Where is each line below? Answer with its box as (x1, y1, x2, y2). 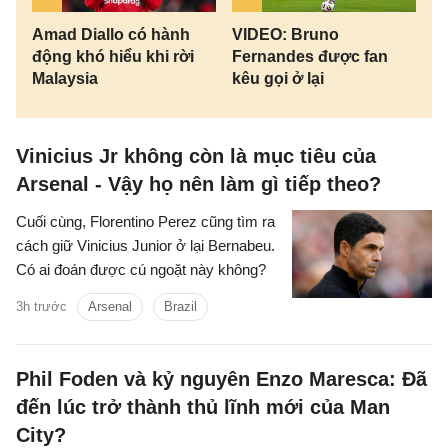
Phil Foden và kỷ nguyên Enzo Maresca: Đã (16, 368, 427, 391)
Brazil (164, 299, 197, 315)
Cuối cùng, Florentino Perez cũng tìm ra (16, 213, 275, 231)
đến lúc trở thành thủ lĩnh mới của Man (16, 396, 390, 419)
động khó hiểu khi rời (32, 48, 194, 66)
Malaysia (32, 70, 98, 88)
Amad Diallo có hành (32, 26, 190, 44)
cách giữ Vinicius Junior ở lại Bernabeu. (16, 237, 275, 255)
